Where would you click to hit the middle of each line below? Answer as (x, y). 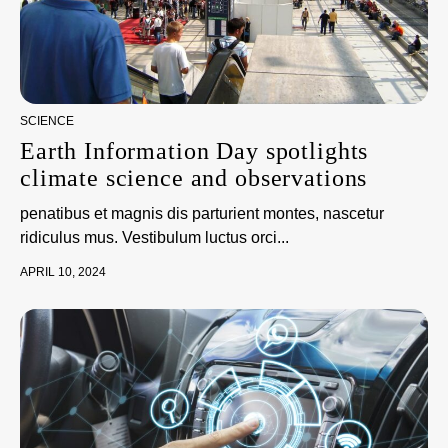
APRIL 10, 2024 (63, 272)
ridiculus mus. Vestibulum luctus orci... (154, 237)
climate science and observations (194, 178)
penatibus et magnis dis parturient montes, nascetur (202, 213)
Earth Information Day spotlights (194, 151)
